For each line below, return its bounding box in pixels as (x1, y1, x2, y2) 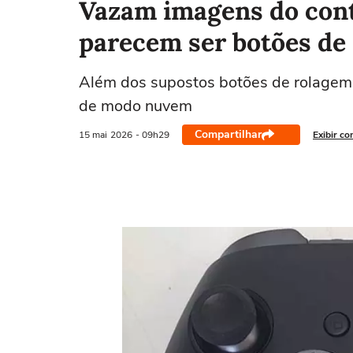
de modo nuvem (79, 95, 192, 117)
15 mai (79, 128, 107, 141)
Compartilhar (195, 127, 262, 142)
